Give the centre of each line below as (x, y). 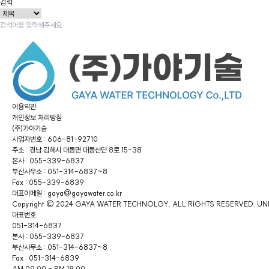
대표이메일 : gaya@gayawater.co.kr (67, 193)
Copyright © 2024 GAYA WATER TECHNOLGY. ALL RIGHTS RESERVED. (134, 204)
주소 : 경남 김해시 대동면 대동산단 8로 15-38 (77, 150)
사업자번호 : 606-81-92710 (55, 139)
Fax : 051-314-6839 (46, 258)
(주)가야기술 (29, 128)
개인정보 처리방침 (37, 117)
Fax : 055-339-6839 (48, 182)
